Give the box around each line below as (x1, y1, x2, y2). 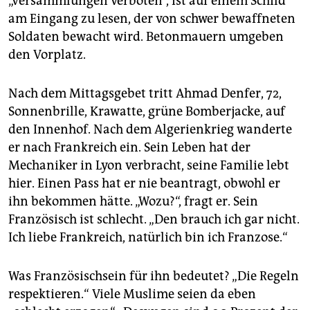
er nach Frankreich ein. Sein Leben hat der (8, 139, 250, 155)
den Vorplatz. (8, 46, 86, 62)
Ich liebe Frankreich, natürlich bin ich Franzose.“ (8, 229, 288, 245)
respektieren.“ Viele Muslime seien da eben (8, 286, 256, 302)
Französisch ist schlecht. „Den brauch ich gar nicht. (8, 211, 300, 227)
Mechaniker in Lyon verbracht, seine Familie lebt (8, 157, 289, 173)
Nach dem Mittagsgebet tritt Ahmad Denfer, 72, (8, 85, 282, 101)
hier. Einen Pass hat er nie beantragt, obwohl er (8, 175, 280, 191)
